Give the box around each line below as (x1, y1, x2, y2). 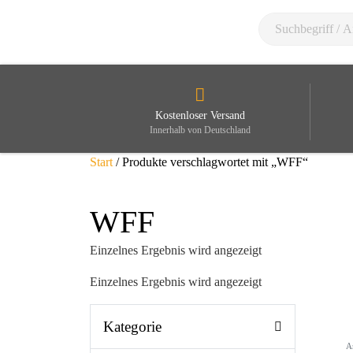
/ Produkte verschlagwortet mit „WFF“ (113, 155, 308, 169)
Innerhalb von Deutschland (149, 125, 251, 135)
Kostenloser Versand (154, 109, 245, 121)
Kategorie (103, 318, 162, 335)
